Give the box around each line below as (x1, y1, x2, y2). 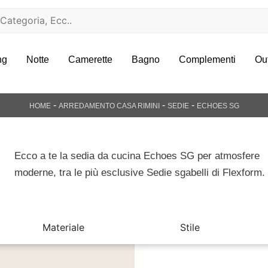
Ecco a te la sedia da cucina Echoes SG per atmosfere (14, 150, 260, 162)
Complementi (178, 54, 236, 65)
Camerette (68, 54, 112, 65)
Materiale (42, 221, 84, 233)
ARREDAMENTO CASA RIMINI (58, 102, 160, 110)
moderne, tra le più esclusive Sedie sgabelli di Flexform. (14, 167, 266, 178)
